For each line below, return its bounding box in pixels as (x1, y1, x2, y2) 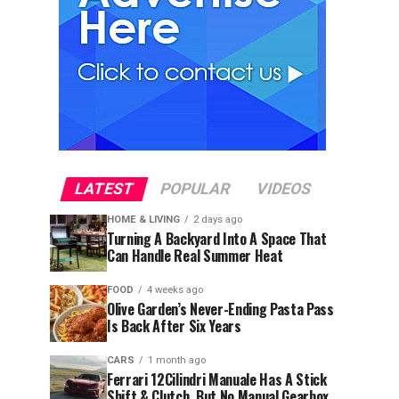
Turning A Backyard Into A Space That (107, 228, 327, 249)
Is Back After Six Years (107, 315, 241, 337)
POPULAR (157, 180, 232, 198)
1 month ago (148, 354, 206, 366)
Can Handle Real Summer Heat (107, 245, 283, 266)
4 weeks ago (147, 284, 203, 296)
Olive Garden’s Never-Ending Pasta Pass (107, 298, 334, 320)
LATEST (71, 180, 136, 198)
